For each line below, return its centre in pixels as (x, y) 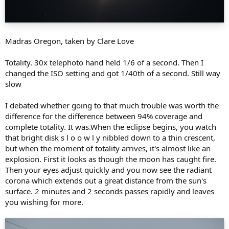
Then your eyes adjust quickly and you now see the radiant (108, 170)
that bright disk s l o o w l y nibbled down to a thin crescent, (110, 138)
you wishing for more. (44, 202)
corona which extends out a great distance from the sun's (106, 181)
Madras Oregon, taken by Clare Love (70, 41)
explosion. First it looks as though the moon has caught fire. (111, 159)
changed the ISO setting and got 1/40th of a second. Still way (113, 73)
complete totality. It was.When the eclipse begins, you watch (111, 127)
